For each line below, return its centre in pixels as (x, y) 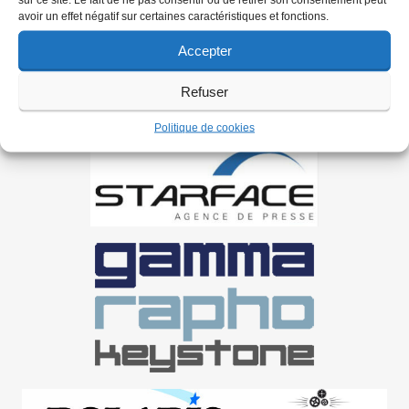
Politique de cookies (204, 127)
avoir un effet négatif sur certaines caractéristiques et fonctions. (173, 16)
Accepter (204, 50)
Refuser (204, 91)
